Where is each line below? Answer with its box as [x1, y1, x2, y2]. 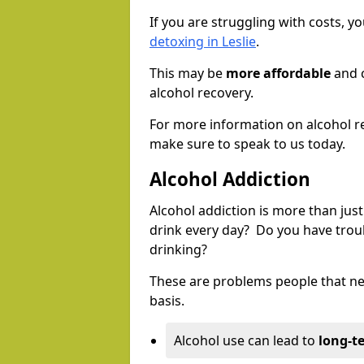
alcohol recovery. [149, 84, 253, 102]
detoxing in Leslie [149, 32, 256, 51]
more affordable [226, 64, 331, 83]
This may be [149, 64, 226, 83]
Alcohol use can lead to [174, 331, 318, 350]
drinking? [149, 240, 210, 259]
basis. [149, 292, 184, 310]
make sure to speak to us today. [149, 135, 345, 154]
